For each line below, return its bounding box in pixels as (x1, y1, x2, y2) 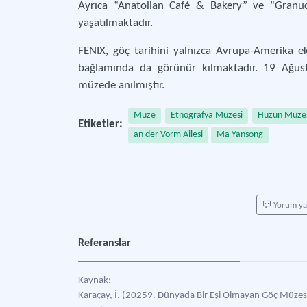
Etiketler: (78, 118, 123, 130)
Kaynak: (78, 275, 111, 286)
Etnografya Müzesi (170, 110, 243, 121)
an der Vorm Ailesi (134, 130, 203, 140)
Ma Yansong (217, 130, 263, 140)
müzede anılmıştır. (78, 79, 164, 91)
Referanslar (78, 238, 131, 249)
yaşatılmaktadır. (78, 17, 153, 29)
